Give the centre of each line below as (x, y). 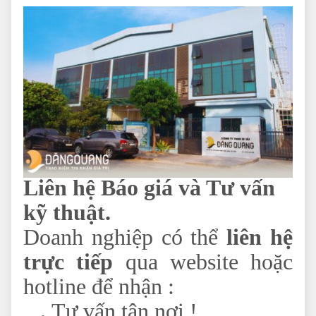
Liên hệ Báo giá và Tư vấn (149, 188)
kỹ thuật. (67, 213)
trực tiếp (68, 262)
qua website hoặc (203, 262)
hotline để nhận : (99, 287)
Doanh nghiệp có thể (125, 237)
